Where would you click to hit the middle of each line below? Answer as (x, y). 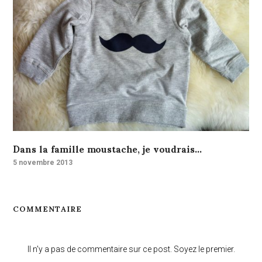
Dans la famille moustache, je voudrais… (108, 149)
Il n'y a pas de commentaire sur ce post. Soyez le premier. (131, 249)
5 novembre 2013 (43, 163)
